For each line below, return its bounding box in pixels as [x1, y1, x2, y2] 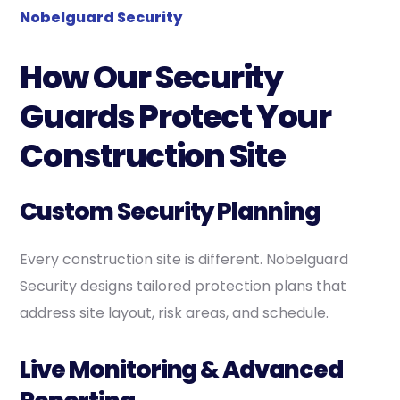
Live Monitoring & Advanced [20, 352, 343, 386]
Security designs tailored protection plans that [20, 275, 347, 296]
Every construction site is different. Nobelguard [20, 248, 349, 270]
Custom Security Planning [20, 194, 320, 228]
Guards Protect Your [20, 94, 331, 138]
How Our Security [20, 54, 283, 99]
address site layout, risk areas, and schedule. [20, 302, 329, 323]
